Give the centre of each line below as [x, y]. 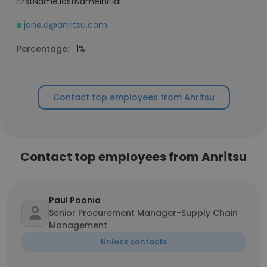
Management [78, 225]
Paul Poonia [75, 200]
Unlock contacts [133, 242]
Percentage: [43, 49]
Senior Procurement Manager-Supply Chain [143, 213]
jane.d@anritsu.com [66, 25]
